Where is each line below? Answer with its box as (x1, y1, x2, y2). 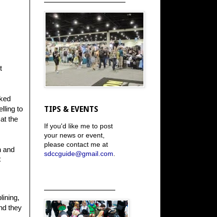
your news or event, (44, 131, 105, 139)
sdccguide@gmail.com (44, 150, 113, 157)
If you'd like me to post (44, 122, 113, 130)
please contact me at (44, 140, 108, 148)
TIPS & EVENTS (44, 105, 98, 114)
